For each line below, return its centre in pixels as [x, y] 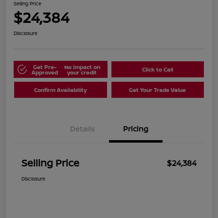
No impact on [82, 67]
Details [82, 129]
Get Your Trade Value [158, 90]
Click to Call [157, 70]
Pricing [136, 129]
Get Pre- [45, 67]
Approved [45, 72]
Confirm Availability [61, 90]
